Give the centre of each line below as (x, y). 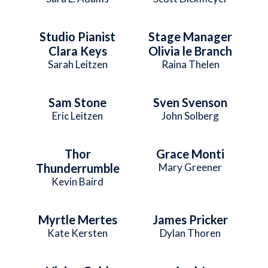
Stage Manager (191, 36)
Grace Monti (191, 153)
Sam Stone (78, 102)
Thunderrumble (77, 168)
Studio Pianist (78, 36)
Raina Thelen (190, 64)
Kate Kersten (78, 233)
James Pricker (191, 219)
